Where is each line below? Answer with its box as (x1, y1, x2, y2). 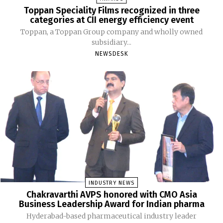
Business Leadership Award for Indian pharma (18, 199, 205, 210)
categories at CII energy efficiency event (29, 14, 194, 26)
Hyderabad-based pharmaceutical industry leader (26, 212, 197, 221)
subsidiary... (92, 38, 131, 47)
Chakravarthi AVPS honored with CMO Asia (26, 189, 197, 201)
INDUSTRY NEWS (89, 180, 134, 187)
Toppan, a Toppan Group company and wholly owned (20, 27, 203, 37)
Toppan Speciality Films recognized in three (23, 5, 200, 16)
